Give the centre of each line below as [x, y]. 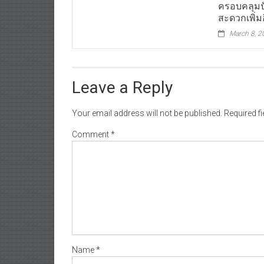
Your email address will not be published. [147, 106]
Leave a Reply [122, 81]
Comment [91, 128]
